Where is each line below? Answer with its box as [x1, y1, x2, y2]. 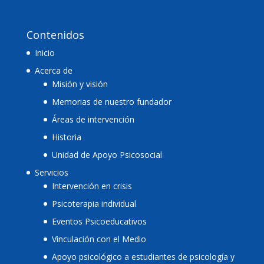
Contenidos [26, 28, 84, 42]
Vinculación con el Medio [51, 233, 146, 245]
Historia [51, 131, 81, 143]
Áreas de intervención [51, 114, 134, 126]
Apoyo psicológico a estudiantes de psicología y [51, 251, 235, 263]
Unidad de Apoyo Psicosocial [51, 149, 162, 161]
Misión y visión [51, 78, 108, 90]
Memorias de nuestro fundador [51, 96, 171, 108]
